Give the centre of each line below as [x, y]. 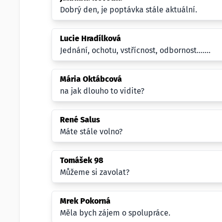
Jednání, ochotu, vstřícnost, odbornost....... [135, 50]
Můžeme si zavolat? [95, 172]
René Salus [80, 120]
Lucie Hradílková [90, 38]
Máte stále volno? [91, 132]
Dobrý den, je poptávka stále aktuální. [129, 10]
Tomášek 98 [82, 160]
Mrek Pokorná [85, 201]
